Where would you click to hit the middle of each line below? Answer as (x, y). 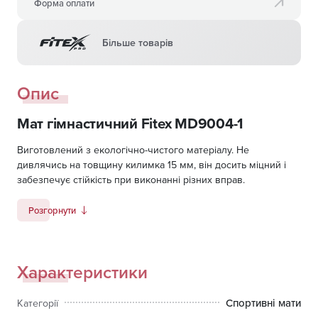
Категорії (38, 303)
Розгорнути (52, 210)
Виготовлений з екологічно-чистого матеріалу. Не (133, 150)
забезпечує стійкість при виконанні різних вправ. (131, 180)
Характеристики (82, 272)
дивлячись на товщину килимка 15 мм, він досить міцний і (152, 165)
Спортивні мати (263, 303)
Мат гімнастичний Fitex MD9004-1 (130, 124)
